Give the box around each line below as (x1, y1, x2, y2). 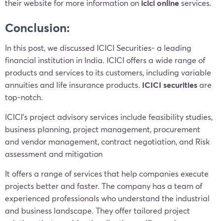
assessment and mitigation (5, 148, 103, 159)
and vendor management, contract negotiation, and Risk (5, 136, 210, 147)
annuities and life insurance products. (5, 79, 142, 90)
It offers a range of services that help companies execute (5, 168, 209, 179)
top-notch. (5, 92, 43, 102)
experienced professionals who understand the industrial (5, 193, 210, 203)
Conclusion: (5, 20, 70, 36)
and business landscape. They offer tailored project (5, 205, 190, 216)
